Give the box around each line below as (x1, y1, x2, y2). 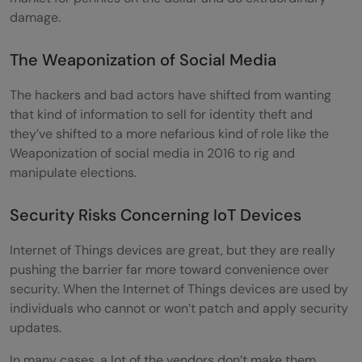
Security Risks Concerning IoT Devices (10, 204, 301, 225)
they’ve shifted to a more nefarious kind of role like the (10, 124, 329, 142)
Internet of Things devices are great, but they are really (10, 241, 335, 259)
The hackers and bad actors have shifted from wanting (10, 86, 331, 103)
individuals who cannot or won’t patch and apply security (10, 299, 348, 317)
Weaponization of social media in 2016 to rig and (10, 144, 295, 162)
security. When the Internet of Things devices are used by (10, 280, 348, 297)
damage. (10, 8, 61, 26)
